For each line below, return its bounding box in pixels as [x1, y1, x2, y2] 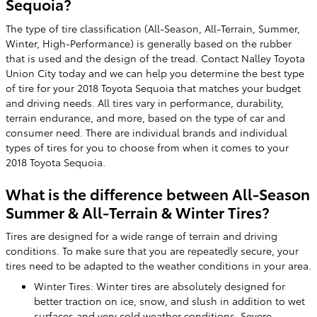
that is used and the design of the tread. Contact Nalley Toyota [6, 50, 305, 65]
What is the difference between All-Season [6, 183, 310, 204]
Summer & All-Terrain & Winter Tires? [6, 201, 270, 222]
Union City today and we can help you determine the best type [6, 65, 304, 80]
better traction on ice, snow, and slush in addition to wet [34, 294, 305, 308]
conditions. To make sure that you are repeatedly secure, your [6, 243, 299, 258]
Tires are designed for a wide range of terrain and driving [6, 229, 277, 243]
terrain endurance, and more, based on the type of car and [6, 110, 285, 125]
